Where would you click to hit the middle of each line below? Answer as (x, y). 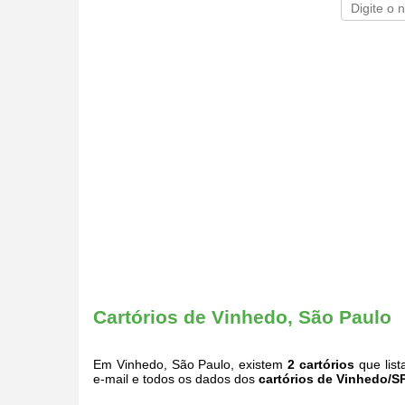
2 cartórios (321, 364)
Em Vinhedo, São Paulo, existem (191, 364)
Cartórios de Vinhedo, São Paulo (242, 317)
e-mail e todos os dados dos (176, 378)
